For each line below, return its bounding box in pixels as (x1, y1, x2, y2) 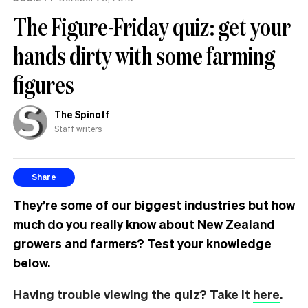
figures (13, 67, 74, 100)
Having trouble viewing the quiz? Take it (13, 285, 253, 302)
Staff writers (54, 123, 102, 134)
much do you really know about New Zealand (13, 215, 275, 232)
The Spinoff (54, 107, 109, 120)
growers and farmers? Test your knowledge (13, 234, 272, 251)
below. (13, 254, 50, 270)
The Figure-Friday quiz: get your (13, 10, 291, 43)
